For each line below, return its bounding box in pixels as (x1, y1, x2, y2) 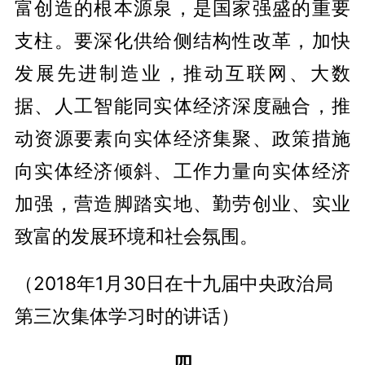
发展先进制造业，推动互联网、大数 (14, 62, 351, 85)
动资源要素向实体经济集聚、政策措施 (14, 127, 351, 150)
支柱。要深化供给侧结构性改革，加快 (14, 29, 351, 52)
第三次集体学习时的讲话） (14, 305, 240, 328)
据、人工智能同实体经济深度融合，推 (14, 95, 351, 117)
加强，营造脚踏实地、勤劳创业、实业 (14, 192, 351, 215)
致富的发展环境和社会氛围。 (14, 225, 258, 248)
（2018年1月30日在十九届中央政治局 (14, 272, 333, 295)
